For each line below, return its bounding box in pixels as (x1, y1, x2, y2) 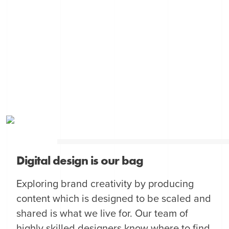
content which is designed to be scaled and (16, 192, 212, 205)
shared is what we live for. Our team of (16, 207, 189, 220)
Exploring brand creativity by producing (16, 177, 194, 190)
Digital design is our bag (16, 152, 144, 168)
